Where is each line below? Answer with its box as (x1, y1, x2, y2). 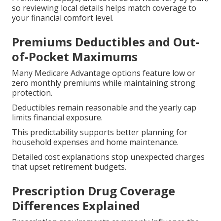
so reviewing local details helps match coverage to (12, 2, 196, 14)
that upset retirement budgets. (12, 161, 126, 173)
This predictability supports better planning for (12, 127, 187, 138)
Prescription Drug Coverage (12, 183, 175, 199)
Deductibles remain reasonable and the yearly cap (12, 102, 196, 113)
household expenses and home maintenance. (12, 137, 179, 148)
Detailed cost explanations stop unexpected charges (12, 151, 205, 163)
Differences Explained (12, 197, 140, 214)
